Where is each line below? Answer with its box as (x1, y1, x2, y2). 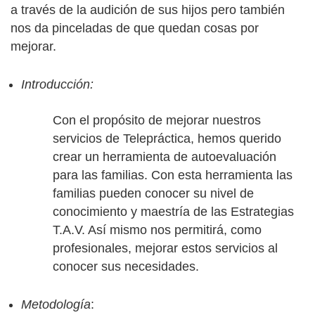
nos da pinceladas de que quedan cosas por (11, 21, 259, 35)
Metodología (21, 297, 91, 311)
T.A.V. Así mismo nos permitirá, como (53, 223, 262, 237)
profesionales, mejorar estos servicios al (53, 241, 278, 255)
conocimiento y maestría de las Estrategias (53, 205, 294, 219)
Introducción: (21, 77, 94, 91)
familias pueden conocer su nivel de (53, 186, 254, 200)
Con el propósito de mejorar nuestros (53, 113, 261, 127)
